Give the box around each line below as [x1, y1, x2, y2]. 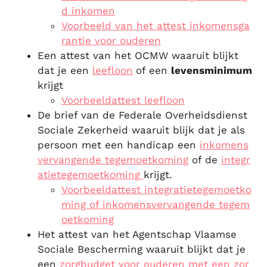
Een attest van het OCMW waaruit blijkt [38, 49, 238, 61]
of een [136, 64, 171, 76]
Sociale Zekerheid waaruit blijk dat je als [38, 124, 245, 136]
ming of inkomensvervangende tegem [61, 198, 250, 210]
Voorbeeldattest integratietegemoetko [61, 184, 252, 195]
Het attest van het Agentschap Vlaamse [38, 228, 237, 240]
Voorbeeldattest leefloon [61, 94, 185, 106]
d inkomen [61, 5, 115, 17]
